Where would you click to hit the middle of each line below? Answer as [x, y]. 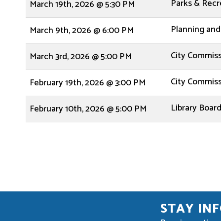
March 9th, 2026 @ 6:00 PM [82, 31]
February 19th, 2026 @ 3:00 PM [88, 83]
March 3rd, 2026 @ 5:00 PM [81, 57]
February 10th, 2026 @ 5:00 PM [88, 109]
